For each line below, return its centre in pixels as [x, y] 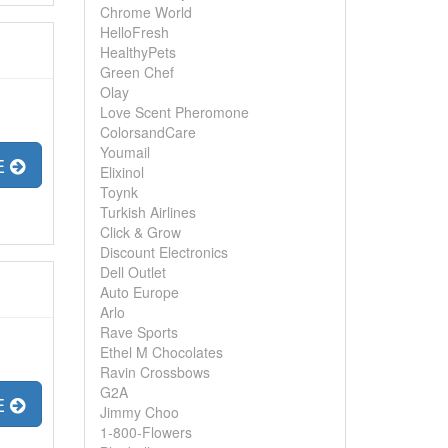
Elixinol [121, 172]
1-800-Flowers [145, 432]
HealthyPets [137, 52]
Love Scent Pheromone [174, 112]
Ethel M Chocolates [161, 352]
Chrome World [145, 12]
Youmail [124, 152]
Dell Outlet [132, 272]
